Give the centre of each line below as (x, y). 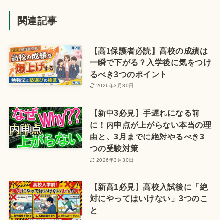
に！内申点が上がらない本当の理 (151, 124)
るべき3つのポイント (128, 74)
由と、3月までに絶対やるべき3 (147, 136)
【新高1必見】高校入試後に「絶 (149, 187)
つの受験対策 (114, 148)
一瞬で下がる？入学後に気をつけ (151, 62)
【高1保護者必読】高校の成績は (149, 50)
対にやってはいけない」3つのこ (149, 199)
